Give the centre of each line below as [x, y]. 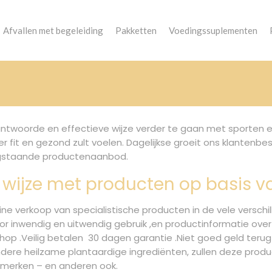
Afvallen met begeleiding [53, 30]
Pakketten [136, 30]
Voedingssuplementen [213, 30]
